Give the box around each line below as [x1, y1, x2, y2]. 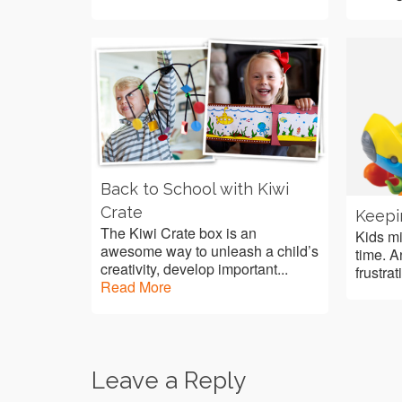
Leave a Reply [92, 366, 246, 394]
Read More [100, 276, 171, 298]
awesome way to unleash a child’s [100, 240, 319, 262]
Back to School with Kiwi [100, 179, 289, 199]
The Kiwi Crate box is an [100, 223, 257, 244]
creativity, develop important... [100, 258, 288, 280]
